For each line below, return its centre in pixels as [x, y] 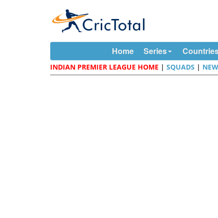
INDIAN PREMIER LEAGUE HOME [105, 67]
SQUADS [181, 67]
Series [155, 51]
